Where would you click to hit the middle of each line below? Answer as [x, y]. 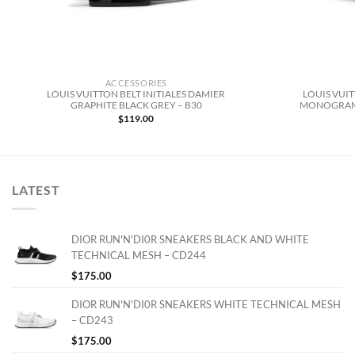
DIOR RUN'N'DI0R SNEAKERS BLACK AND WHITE [190, 240]
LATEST [36, 189]
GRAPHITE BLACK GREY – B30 [136, 105]
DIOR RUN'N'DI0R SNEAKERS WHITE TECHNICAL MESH [206, 305]
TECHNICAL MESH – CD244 [139, 256]
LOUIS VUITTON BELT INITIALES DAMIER [136, 94]
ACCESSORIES [136, 82]
